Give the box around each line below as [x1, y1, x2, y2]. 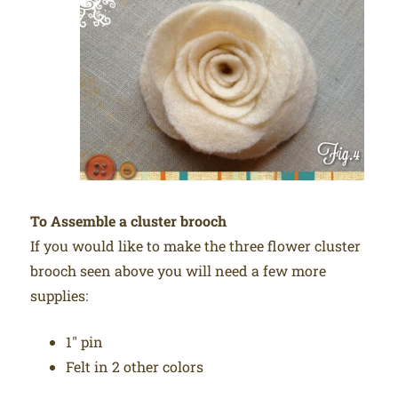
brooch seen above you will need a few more [30, 260, 327, 280]
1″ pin [66, 331, 107, 351]
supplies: [30, 285, 89, 305]
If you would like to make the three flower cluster [30, 235, 362, 255]
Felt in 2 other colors [66, 356, 204, 376]
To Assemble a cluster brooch [30, 211, 227, 230]
